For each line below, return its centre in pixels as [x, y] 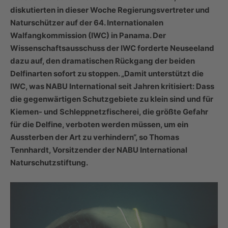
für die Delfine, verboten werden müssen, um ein [99, 125]
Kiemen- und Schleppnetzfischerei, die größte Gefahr [109, 112]
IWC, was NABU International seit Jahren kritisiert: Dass [112, 87]
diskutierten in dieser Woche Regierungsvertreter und [110, 10]
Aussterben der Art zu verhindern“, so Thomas [95, 137]
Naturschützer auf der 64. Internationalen [87, 23]
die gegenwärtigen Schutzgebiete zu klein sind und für [112, 99]
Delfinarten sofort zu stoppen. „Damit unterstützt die [107, 74]
